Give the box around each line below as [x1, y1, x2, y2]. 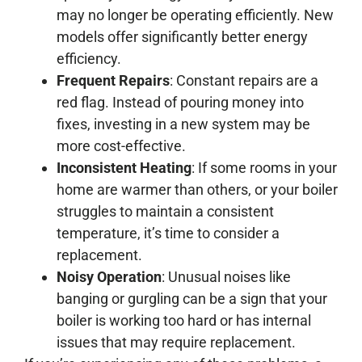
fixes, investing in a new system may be [57, 115, 310, 133]
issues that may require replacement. [57, 333, 296, 351]
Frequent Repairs [57, 71, 170, 89]
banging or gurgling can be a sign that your [57, 289, 327, 307]
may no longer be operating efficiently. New [57, 6, 334, 23]
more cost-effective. [57, 137, 186, 154]
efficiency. [57, 49, 121, 67]
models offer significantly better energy [57, 27, 308, 45]
